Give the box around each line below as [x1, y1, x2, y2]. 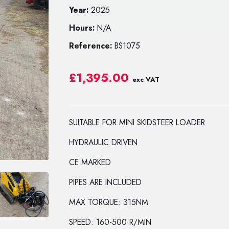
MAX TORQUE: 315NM [69, 196, 149, 208]
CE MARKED [69, 156, 111, 168]
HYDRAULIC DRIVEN [69, 136, 138, 148]
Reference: [69, 40, 115, 52]
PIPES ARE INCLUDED [69, 176, 142, 188]
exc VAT [132, 75, 160, 84]
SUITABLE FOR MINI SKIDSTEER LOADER [69, 117, 205, 128]
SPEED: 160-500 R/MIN [69, 216, 152, 228]
